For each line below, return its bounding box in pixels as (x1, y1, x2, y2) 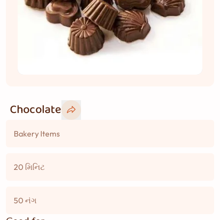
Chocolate (10, 100, 61, 119)
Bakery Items (14, 129, 60, 138)
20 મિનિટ (14, 162, 45, 172)
